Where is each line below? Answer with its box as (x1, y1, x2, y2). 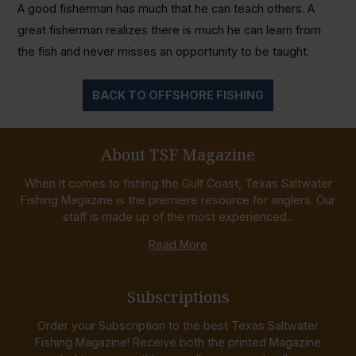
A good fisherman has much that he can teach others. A (17, 2, 315, 16)
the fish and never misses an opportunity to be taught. (17, 44, 309, 59)
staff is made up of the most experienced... (62, 210, 294, 224)
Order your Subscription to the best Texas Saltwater (37, 319, 319, 333)
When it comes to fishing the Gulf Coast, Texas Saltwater (24, 176, 332, 191)
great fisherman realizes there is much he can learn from (17, 23, 321, 37)
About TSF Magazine (101, 143, 255, 165)
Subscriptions (126, 285, 230, 308)
